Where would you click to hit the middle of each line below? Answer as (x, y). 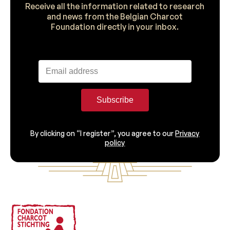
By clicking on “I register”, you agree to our (103, 133)
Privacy (187, 133)
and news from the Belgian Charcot (115, 17)
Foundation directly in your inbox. (115, 27)
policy (115, 143)
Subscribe (115, 100)
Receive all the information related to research (115, 6)
